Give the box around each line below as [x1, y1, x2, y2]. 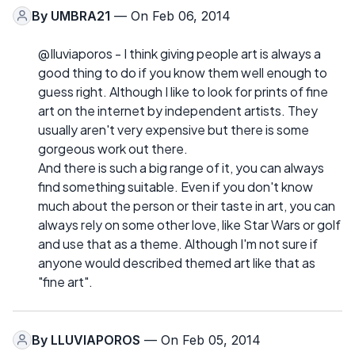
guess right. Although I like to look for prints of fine [38, 82, 328, 100]
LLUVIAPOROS [51, 331, 140, 348]
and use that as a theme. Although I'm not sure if [38, 235, 318, 252]
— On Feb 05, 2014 [140, 331, 261, 348]
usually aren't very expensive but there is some [38, 120, 309, 138]
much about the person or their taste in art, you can [38, 197, 335, 214]
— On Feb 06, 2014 [110, 7, 231, 24]
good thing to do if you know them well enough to [38, 63, 327, 81]
